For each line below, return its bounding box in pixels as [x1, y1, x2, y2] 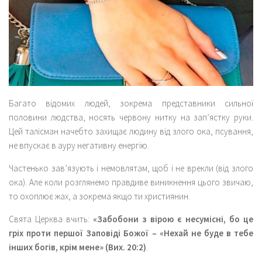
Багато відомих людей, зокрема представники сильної [9, 97, 253, 109]
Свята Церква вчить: [9, 213, 93, 225]
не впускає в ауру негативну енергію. [9, 139, 149, 151]
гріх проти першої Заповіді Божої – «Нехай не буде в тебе [9, 227, 253, 239]
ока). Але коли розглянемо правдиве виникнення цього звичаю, [9, 176, 253, 188]
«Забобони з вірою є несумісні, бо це [93, 213, 253, 225]
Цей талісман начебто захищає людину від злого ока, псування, [9, 125, 253, 137]
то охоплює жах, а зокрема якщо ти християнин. [9, 190, 190, 202]
